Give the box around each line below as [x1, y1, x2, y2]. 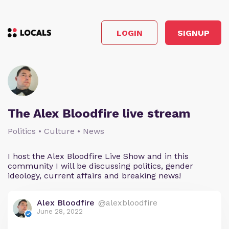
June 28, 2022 [37, 208, 83, 215]
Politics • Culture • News [8, 126, 104, 136]
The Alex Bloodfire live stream [8, 106, 190, 121]
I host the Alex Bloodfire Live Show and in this [8, 151, 189, 161]
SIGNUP [177, 28, 210, 38]
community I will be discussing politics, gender [8, 161, 193, 171]
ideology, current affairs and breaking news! [8, 171, 181, 180]
